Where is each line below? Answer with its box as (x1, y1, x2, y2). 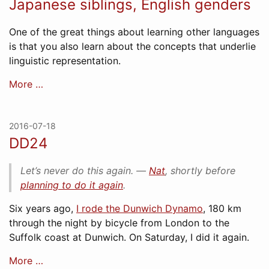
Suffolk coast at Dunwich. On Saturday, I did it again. (9, 231, 249, 243)
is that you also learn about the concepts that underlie (9, 40, 256, 52)
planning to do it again (20, 179, 123, 191)
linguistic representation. (9, 55, 121, 67)
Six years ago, (9, 202, 76, 214)
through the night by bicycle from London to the (9, 217, 229, 229)
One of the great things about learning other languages (9, 26, 259, 38)
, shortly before (165, 165, 235, 177)
